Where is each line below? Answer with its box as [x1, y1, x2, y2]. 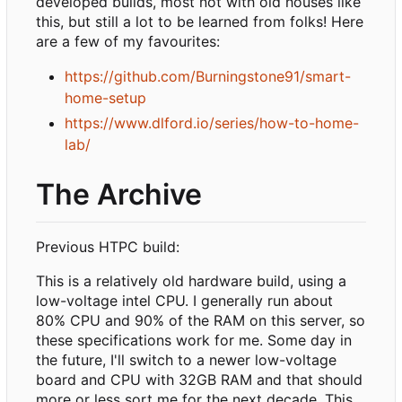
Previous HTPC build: [36, 237, 179, 256]
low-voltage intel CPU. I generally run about [36, 291, 333, 310]
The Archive [36, 176, 202, 212]
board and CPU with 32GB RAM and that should [36, 370, 363, 389]
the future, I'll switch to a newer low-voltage [36, 350, 336, 369]
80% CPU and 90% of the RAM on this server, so [36, 310, 365, 329]
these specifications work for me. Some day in [36, 330, 352, 349]
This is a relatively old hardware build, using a [36, 271, 346, 290]
